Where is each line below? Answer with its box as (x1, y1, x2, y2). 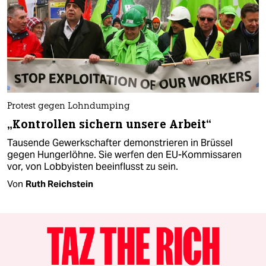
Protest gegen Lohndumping (7, 102, 130, 112)
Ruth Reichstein (26, 178, 93, 190)
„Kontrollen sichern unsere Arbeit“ (7, 117, 212, 132)
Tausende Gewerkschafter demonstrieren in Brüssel (7, 137, 233, 150)
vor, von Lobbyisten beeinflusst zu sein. (7, 160, 178, 173)
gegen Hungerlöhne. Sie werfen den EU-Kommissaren (7, 148, 242, 161)
